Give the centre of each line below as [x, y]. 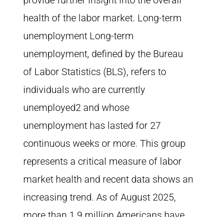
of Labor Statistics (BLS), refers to [95, 72]
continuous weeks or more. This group [104, 143]
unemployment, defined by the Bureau [103, 54]
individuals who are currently [84, 90]
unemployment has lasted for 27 [92, 125]
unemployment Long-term [78, 36]
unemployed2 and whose [76, 108]
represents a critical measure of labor [102, 161]
